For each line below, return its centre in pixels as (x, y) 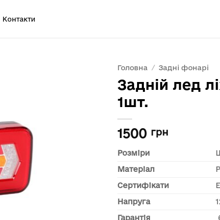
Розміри (134, 153)
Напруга (134, 201)
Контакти (19, 19)
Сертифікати (143, 185)
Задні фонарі (184, 68)
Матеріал (136, 169)
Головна (133, 68)
